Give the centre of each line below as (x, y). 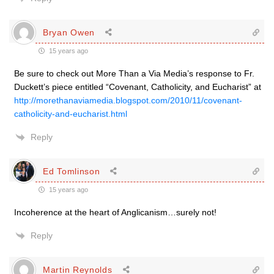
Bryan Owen (69, 32)
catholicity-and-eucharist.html (71, 114)
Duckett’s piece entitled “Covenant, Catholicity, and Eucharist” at (138, 87)
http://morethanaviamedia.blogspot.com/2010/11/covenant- (128, 100)
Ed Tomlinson (72, 171)
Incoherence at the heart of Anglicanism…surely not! (115, 212)
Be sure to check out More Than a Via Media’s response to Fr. (134, 73)
